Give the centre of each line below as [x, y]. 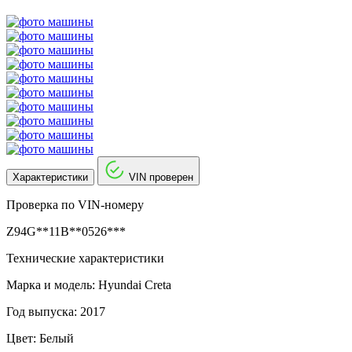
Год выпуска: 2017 [56, 311]
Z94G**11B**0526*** [66, 231]
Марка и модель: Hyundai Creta [89, 284]
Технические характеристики [85, 258]
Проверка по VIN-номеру [75, 204]
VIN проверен [161, 177]
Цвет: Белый [40, 338]
